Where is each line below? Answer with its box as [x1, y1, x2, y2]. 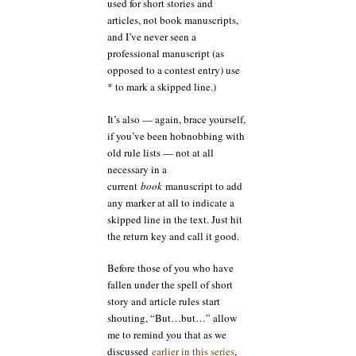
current [107, 178, 141, 193]
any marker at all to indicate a [107, 195, 234, 210]
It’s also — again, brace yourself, [107, 111, 246, 126]
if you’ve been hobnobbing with [107, 128, 245, 143]
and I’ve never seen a [107, 29, 196, 44]
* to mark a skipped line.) [107, 79, 216, 94]
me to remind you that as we [107, 327, 226, 342]
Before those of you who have [107, 261, 234, 275]
